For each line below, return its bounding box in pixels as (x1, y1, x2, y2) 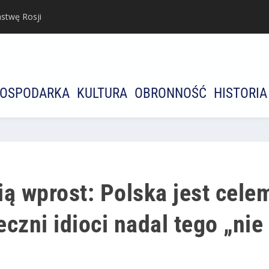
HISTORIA (214, 85, 267, 102)
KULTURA (77, 85, 127, 102)
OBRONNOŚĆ (134, 85, 207, 102)
